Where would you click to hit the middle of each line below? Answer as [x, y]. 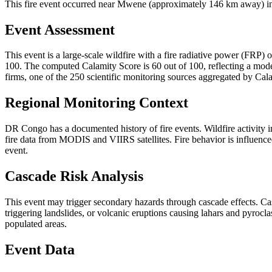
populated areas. [36, 224]
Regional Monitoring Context [97, 103]
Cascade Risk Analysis [74, 176]
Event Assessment [60, 29]
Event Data [40, 249]
